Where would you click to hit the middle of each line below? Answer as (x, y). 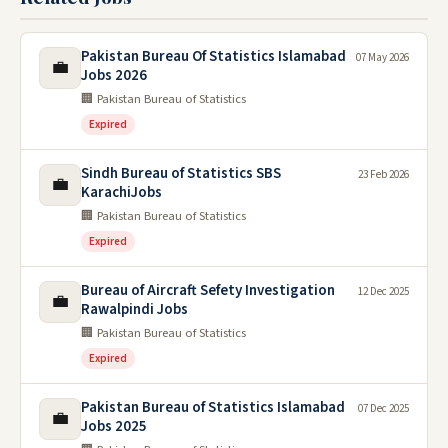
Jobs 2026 (114, 75)
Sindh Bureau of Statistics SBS (181, 173)
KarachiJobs (121, 192)
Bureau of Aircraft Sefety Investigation (208, 290)
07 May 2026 (382, 57)
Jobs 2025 (114, 426)
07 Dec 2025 (383, 408)
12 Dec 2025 (383, 291)
